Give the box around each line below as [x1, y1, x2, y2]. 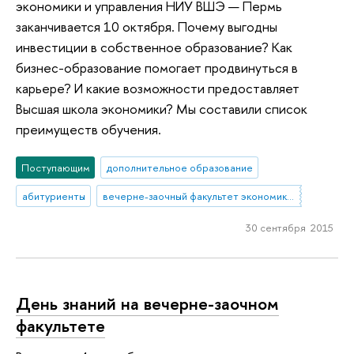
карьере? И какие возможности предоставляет [16, 78, 299, 97]
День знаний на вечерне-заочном [16, 291, 279, 315]
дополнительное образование [106, 160, 253, 175]
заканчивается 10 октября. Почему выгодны [16, 17, 277, 36]
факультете [16, 313, 105, 337]
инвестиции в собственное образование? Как [16, 37, 292, 56]
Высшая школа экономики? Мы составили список [16, 99, 307, 118]
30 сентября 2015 [245, 220, 333, 235]
